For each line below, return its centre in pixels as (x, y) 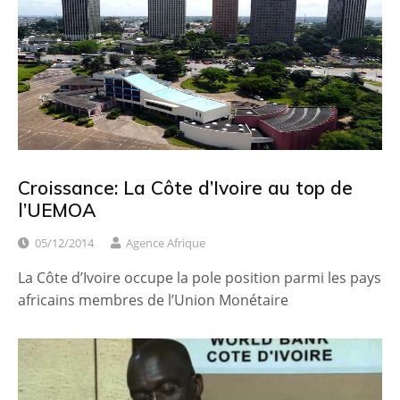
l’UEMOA (57, 209)
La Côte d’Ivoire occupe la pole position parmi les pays (200, 278)
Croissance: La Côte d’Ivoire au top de (185, 187)
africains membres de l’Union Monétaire (153, 300)
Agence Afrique (166, 243)
